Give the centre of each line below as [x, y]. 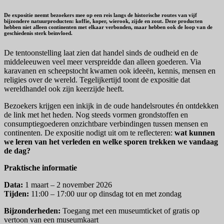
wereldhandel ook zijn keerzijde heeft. [64, 88]
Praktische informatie [40, 167]
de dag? [17, 150]
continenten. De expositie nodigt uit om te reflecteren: [89, 132]
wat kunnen [195, 132]
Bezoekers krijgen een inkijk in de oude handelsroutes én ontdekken [111, 105]
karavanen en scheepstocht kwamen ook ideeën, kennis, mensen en [110, 70]
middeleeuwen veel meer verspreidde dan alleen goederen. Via [102, 61]
